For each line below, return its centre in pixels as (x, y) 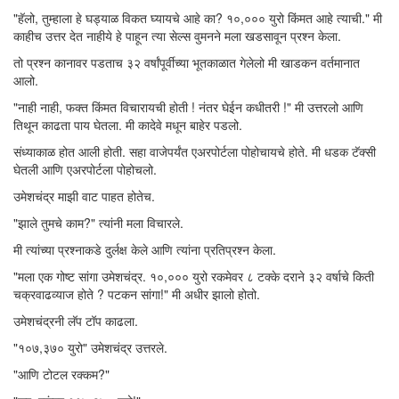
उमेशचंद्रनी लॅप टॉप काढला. (76, 321)
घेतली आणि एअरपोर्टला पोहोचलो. (85, 169)
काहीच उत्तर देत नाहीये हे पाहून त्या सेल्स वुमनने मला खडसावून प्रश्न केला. (177, 36)
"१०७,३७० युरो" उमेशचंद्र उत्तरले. (90, 347)
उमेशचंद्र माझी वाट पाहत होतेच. (84, 196)
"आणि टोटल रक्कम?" (61, 374)
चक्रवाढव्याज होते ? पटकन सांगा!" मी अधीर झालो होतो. (137, 294)
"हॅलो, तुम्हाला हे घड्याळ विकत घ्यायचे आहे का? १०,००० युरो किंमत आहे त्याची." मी (198, 18)
